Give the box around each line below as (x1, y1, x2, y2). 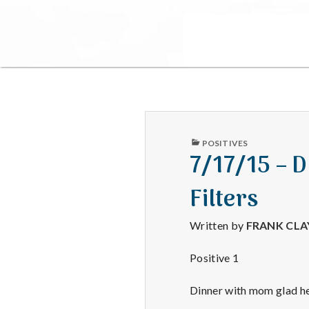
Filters (190, 181, 259, 220)
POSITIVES (202, 138, 248, 149)
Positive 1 (190, 250, 239, 264)
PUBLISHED (189, 134, 236, 145)
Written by (190, 219, 246, 232)
